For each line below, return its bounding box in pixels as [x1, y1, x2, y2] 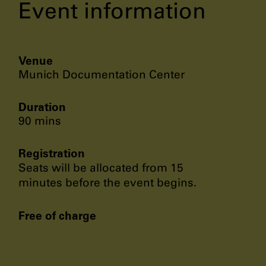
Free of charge [18, 208, 96, 223]
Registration [18, 145, 85, 160]
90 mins [18, 113, 61, 128]
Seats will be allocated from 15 [18, 160, 183, 175]
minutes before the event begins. [18, 175, 197, 189]
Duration [18, 99, 66, 114]
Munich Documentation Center [18, 67, 185, 81]
